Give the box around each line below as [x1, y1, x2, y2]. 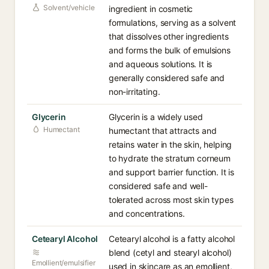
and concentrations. [109, 208, 185, 219]
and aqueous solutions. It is [109, 59, 213, 69]
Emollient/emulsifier [32, 258, 95, 267]
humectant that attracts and [109, 125, 217, 136]
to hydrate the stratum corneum [109, 153, 231, 163]
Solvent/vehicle [43, 3, 95, 12]
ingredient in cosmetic [109, 4, 193, 14]
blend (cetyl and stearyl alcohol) [109, 247, 232, 258]
